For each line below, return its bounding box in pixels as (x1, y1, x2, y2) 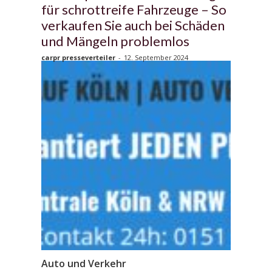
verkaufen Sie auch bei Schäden (41, 16, 225, 33)
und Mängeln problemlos (41, 32, 189, 49)
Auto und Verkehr (41, 256, 126, 270)
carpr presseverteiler (41, 52, 115, 62)
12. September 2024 (124, 52, 188, 62)
